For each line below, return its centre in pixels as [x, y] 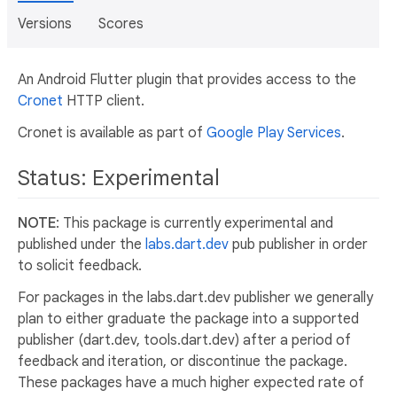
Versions [45, 24]
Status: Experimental [121, 178]
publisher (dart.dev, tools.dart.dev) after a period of [184, 341]
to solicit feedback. [80, 266]
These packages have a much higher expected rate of [191, 383]
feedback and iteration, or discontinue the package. [183, 362]
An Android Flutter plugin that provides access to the [187, 80]
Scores [121, 24]
